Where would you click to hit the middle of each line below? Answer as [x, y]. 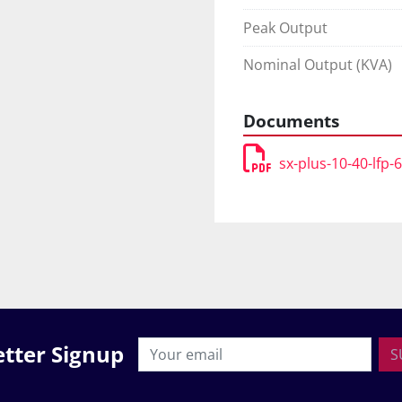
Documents [291, 121]
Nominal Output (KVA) [318, 65]
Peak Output [285, 28]
